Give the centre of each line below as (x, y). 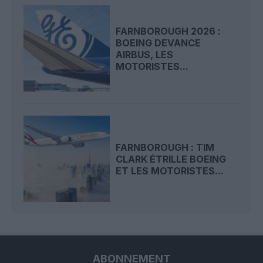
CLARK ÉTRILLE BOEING (171, 159)
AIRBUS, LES (145, 54)
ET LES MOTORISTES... (170, 171)
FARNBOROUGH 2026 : (168, 31)
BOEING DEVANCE (159, 43)
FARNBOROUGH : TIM (165, 147)
